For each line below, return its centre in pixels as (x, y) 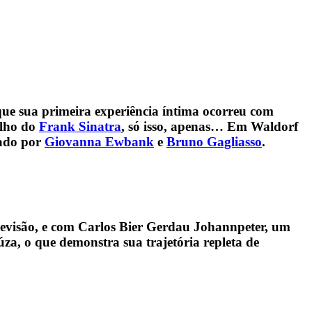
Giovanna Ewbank (99, 141)
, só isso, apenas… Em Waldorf (210, 126)
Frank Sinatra (80, 126)
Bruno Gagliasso (214, 141)
